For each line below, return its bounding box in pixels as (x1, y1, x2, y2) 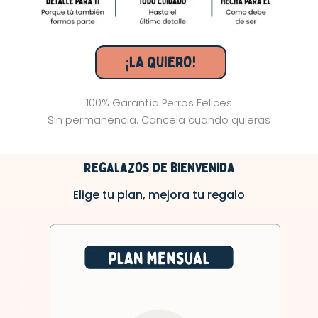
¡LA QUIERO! (126, 53, 197, 73)
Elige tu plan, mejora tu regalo (73, 186, 245, 203)
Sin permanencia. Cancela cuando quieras (48, 113, 270, 128)
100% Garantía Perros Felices (86, 96, 232, 111)
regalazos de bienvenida (83, 158, 235, 177)
